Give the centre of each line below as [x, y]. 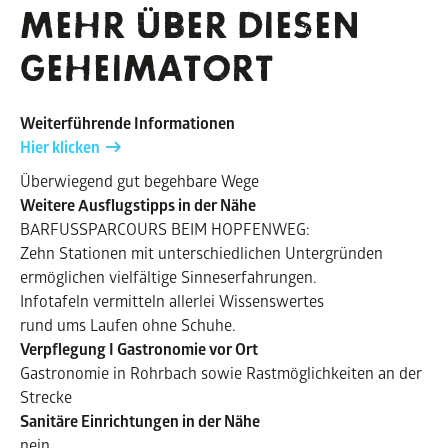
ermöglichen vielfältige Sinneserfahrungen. [168, 276]
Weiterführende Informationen [127, 122]
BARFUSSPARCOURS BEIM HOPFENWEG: [165, 228]
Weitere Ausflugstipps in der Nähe [138, 204]
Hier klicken [60, 146]
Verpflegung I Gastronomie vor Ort [139, 348]
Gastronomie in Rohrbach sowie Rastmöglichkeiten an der [221, 372]
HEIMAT [133, 69]
